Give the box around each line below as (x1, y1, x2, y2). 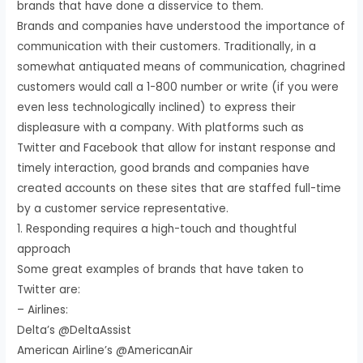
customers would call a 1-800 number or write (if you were (17, 79, 340, 95)
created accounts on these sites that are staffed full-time (17, 180, 342, 196)
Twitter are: (17, 281, 81, 297)
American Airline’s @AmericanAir (17, 342, 194, 358)
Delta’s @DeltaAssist (17, 322, 132, 338)
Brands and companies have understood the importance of (17, 18, 346, 34)
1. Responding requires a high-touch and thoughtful (17, 220, 297, 237)
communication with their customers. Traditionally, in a (17, 38, 317, 54)
